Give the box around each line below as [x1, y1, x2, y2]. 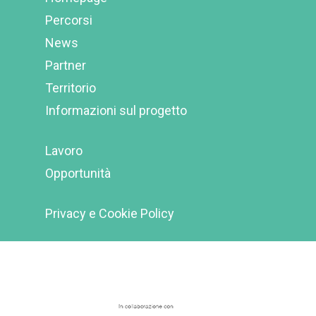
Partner [45, 58, 86, 73]
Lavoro [45, 143, 83, 159]
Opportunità [45, 166, 111, 181]
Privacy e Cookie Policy [45, 206, 174, 221]
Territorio [45, 80, 96, 96]
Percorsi [45, 13, 92, 28]
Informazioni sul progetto [45, 103, 187, 119]
